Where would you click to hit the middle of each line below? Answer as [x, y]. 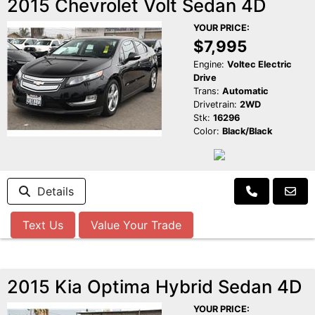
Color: [206, 131]
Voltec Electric [259, 65]
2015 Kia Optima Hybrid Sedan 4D [154, 287]
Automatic [245, 91]
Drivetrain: [215, 105]
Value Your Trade [136, 225]
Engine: [208, 65]
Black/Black [247, 131]
